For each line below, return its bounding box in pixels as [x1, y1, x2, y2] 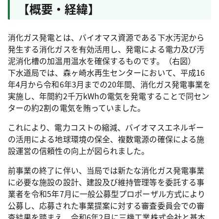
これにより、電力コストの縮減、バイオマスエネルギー [8, 121, 204, 133]
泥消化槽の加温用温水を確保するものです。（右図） [8, 55, 196, 66]
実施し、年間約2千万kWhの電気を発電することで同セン [8, 90, 210, 102]
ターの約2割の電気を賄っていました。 [8, 102, 146, 113]
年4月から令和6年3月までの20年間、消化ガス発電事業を [8, 78, 211, 90]
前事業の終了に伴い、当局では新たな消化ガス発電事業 [8, 164, 205, 176]
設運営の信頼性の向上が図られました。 [8, 145, 150, 156]
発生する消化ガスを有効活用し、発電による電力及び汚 [8, 43, 204, 55]
